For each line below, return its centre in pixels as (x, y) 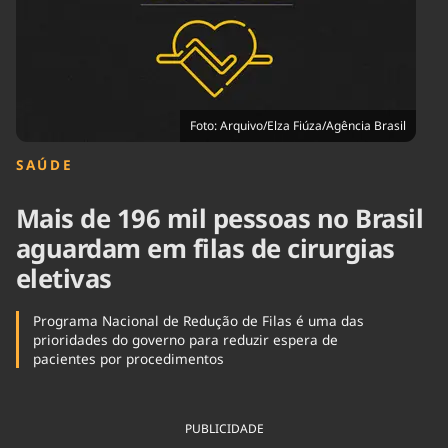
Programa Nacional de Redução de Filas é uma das (198, 321)
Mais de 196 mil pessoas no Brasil (220, 219)
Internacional (182, 31)
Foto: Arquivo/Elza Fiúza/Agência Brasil (298, 125)
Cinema (38, 22)
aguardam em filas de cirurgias (205, 249)
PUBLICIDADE (224, 429)
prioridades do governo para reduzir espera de (185, 340)
